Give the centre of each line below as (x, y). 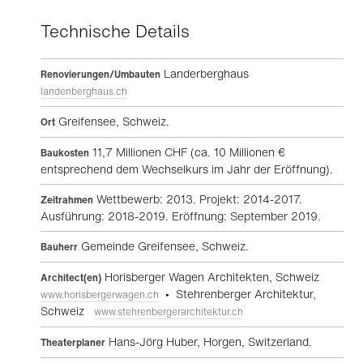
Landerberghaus (208, 73)
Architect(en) (71, 278)
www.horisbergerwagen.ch (100, 295)
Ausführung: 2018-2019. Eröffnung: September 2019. (181, 216)
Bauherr (59, 247)
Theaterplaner (73, 342)
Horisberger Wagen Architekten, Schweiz (214, 277)
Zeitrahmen (67, 200)
